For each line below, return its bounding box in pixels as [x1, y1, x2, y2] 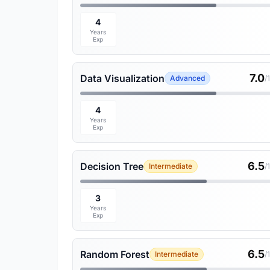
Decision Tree [80, 160, 143, 172]
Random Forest [80, 248, 149, 260]
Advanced [170, 74, 205, 83]
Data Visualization [80, 72, 165, 84]
